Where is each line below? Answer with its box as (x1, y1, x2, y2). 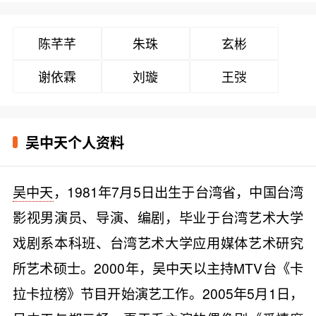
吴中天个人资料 (25, 131, 124, 152)
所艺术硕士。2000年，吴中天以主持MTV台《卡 (12, 257, 304, 277)
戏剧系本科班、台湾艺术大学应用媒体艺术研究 (12, 232, 304, 252)
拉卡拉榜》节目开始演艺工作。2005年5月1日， (12, 283, 304, 303)
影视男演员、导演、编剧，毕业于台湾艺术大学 (12, 207, 304, 226)
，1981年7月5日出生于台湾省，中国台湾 (53, 181, 304, 201)
